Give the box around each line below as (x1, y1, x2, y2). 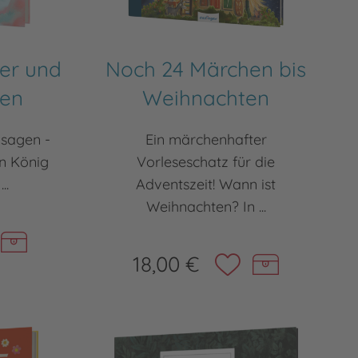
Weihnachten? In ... (145, 197, 266, 216)
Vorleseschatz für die (137, 153, 276, 171)
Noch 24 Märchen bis (105, 56, 307, 82)
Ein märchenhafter (145, 130, 267, 149)
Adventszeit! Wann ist (136, 175, 276, 193)
